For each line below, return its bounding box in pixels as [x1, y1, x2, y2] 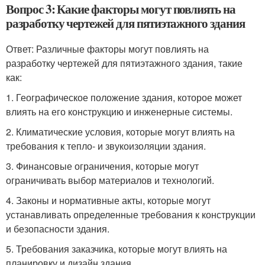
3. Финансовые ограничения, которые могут [6, 159, 199, 173]
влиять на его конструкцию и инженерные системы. [6, 105, 232, 118]
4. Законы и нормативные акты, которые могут [6, 193, 211, 207]
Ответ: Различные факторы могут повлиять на [6, 42, 209, 56]
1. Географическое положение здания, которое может [6, 91, 242, 104]
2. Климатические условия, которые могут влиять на [6, 125, 235, 138]
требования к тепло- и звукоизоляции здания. [6, 139, 206, 153]
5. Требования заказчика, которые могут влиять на [6, 242, 227, 256]
